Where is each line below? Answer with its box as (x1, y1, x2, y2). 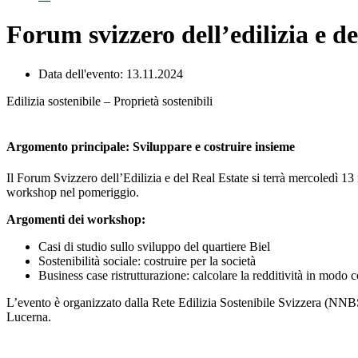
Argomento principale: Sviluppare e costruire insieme (6, 140, 295, 154)
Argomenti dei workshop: (6, 213, 145, 227)
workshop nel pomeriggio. (6, 185, 139, 200)
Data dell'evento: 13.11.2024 (38, 66, 183, 81)
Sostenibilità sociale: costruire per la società (38, 254, 256, 268)
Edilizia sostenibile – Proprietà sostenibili (6, 93, 213, 108)
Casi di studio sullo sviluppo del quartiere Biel (38, 240, 270, 254)
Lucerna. (6, 310, 51, 324)
